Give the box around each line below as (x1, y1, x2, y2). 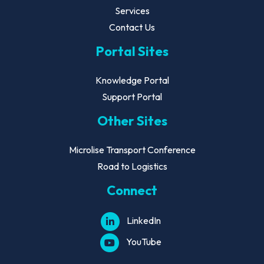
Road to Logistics (97, 160, 167, 173)
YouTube (126, 236, 161, 248)
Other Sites (97, 113, 167, 130)
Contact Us (109, 21, 155, 34)
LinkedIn (127, 214, 161, 227)
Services (114, 5, 150, 17)
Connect (107, 182, 157, 199)
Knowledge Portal (95, 74, 169, 87)
